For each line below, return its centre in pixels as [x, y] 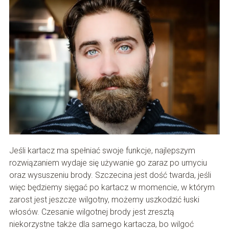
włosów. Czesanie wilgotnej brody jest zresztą [91, 212]
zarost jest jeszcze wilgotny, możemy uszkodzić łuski [104, 200]
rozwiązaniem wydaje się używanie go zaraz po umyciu [108, 163]
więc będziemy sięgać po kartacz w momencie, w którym [112, 188]
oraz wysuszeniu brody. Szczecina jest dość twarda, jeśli [110, 175]
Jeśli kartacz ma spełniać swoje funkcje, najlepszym [102, 151]
